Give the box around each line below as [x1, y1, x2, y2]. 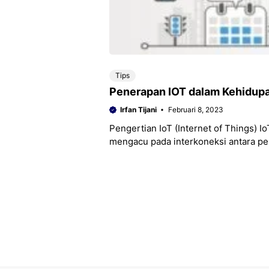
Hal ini [109, 149, 136, 160]
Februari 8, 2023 [168, 105, 223, 114]
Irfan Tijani [120, 105, 157, 114]
